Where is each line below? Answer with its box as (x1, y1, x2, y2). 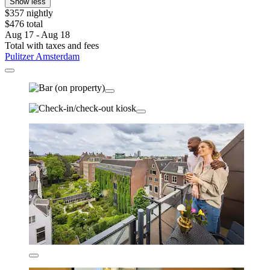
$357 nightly (5, 7, 53, 18)
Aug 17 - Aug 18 (5, 29, 70, 40)
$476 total (5, 18, 43, 29)
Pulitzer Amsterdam (5, 51, 80, 61)
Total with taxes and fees (5, 40, 99, 51)
